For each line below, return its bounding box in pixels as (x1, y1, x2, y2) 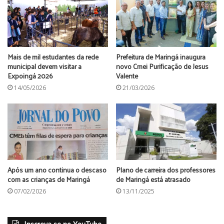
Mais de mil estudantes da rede (7, 50, 98, 63)
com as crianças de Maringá (7, 173, 90, 186)
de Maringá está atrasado (116, 173, 190, 186)
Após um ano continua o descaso (7, 163, 106, 176)
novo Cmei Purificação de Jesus (116, 59, 208, 72)
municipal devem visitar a (7, 59, 81, 72)
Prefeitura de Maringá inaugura (116, 50, 205, 63)
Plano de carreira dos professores (116, 163, 215, 176)
